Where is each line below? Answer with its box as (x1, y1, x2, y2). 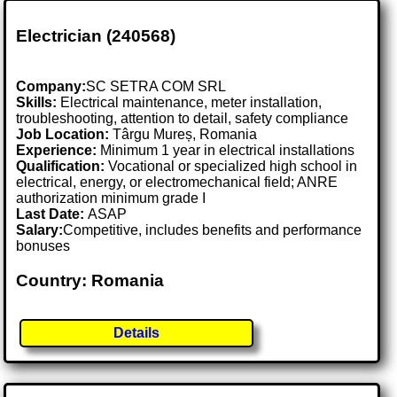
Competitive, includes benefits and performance (63, 222, 362, 238)
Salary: (16, 222, 64, 238)
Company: (16, 79, 87, 95)
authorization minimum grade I (16, 191, 206, 206)
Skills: (16, 95, 58, 111)
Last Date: (16, 206, 89, 222)
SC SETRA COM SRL (86, 79, 227, 95)
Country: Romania (16, 270, 165, 290)
